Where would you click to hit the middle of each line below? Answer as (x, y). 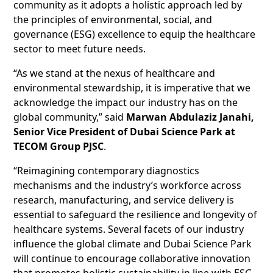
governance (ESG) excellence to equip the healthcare (135, 34)
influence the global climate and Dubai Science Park (133, 243)
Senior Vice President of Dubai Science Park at (125, 131)
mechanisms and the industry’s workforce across (128, 185)
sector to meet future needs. (80, 48)
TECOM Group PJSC (59, 146)
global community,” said (70, 117)
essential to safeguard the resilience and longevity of (136, 214)
